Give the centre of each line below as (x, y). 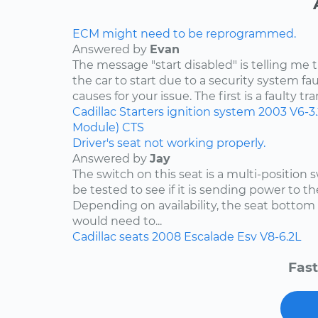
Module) (96, 128)
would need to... (117, 221)
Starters (142, 112)
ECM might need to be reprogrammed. (184, 34)
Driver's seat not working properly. (169, 143)
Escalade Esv (220, 237)
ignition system (211, 112)
